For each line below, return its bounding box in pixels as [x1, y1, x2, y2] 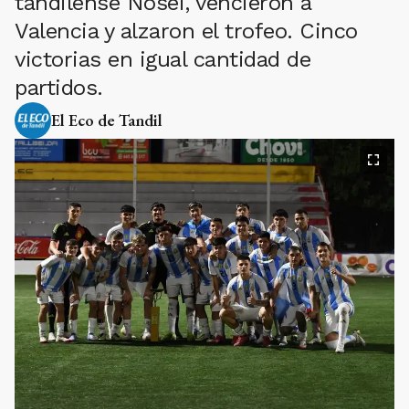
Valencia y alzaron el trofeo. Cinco [15, 18, 358, 44]
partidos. [15, 75, 103, 100]
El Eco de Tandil [51, 110, 163, 131]
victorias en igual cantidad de [15, 47, 310, 72]
